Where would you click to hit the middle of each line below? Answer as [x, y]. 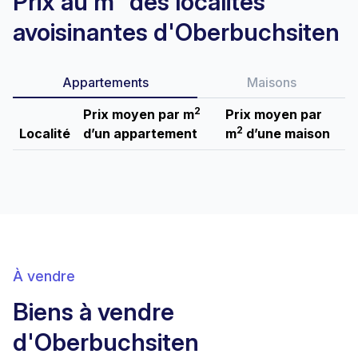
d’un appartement [140, 133]
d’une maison [286, 133]
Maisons [271, 82]
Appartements [105, 82]
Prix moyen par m [139, 114]
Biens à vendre [93, 312]
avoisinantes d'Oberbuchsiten [176, 32]
